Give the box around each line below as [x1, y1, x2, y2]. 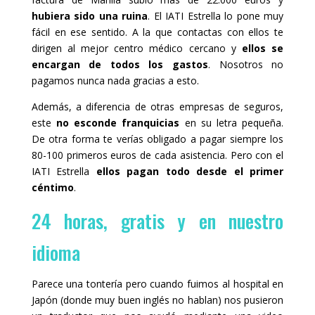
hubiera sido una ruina [31, 9, 148, 23]
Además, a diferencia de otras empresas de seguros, [31, 100, 284, 114]
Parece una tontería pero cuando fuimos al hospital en [31, 277, 284, 291]
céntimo [31, 181, 74, 195]
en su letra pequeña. [179, 116, 284, 130]
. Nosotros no [208, 58, 284, 72]
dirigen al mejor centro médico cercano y [31, 41, 243, 56]
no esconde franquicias [56, 116, 180, 130]
